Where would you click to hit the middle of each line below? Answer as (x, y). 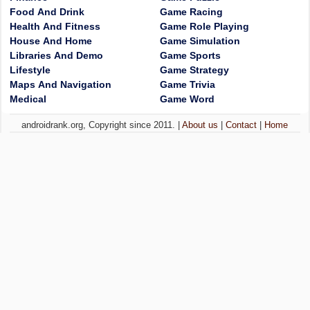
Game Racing (191, 12)
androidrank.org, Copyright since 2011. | (102, 125)
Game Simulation (200, 41)
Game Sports (190, 55)
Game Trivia (188, 84)
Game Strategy (194, 70)
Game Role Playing (204, 26)
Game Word (187, 99)
